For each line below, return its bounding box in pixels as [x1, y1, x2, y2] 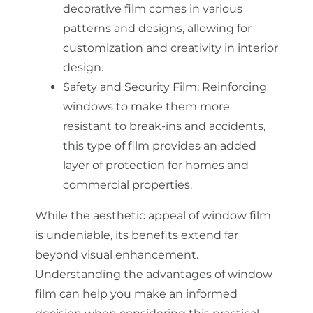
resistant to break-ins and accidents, [62, 119, 265, 133]
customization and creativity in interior [62, 41, 278, 54]
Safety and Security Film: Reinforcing [62, 80, 267, 94]
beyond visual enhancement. [34, 247, 198, 261]
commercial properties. [62, 177, 192, 191]
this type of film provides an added [62, 138, 256, 152]
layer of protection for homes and [62, 158, 249, 172]
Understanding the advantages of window [34, 267, 272, 281]
